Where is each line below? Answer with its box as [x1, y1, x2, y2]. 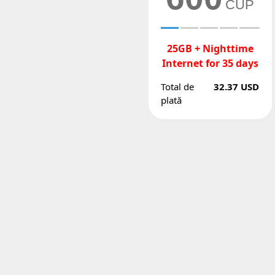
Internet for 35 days [161, 56, 258, 70]
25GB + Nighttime [166, 42, 254, 55]
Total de [160, 80, 194, 93]
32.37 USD [214, 80, 260, 93]
